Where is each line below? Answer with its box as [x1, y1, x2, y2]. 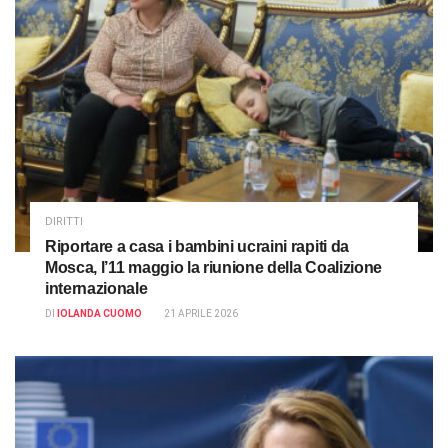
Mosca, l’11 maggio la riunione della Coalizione [45, 258, 382, 276]
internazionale [45, 279, 148, 297]
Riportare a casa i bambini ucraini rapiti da [45, 237, 349, 255]
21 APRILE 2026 [164, 307, 238, 319]
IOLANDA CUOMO [57, 307, 142, 319]
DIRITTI [45, 214, 83, 228]
